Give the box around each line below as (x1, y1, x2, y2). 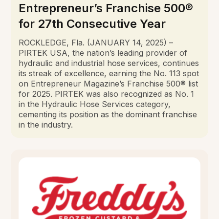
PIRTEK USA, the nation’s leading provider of (19, 47, 188, 58)
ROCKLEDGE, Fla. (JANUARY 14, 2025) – (19, 37, 174, 47)
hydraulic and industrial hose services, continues (19, 58, 199, 68)
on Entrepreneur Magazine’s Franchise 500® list (19, 78, 198, 88)
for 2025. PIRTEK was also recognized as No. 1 (19, 88, 195, 99)
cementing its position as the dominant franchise (19, 109, 197, 119)
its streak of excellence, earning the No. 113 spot (19, 68, 199, 78)
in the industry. (19, 119, 73, 130)
